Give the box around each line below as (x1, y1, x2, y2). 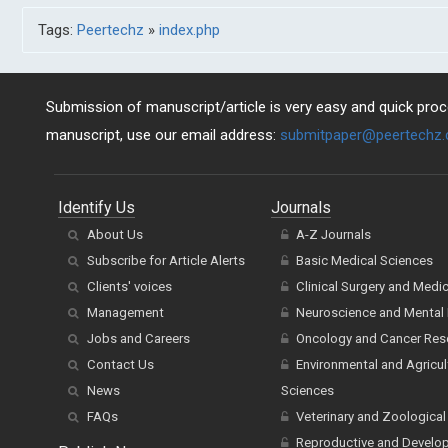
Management (87, 305, 164, 320)
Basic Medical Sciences (295, 253, 433, 268)
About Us (87, 227, 143, 242)
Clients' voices (87, 279, 172, 294)
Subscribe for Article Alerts (87, 253, 245, 268)
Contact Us (87, 357, 154, 372)
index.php (159, 21, 220, 39)
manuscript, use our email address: (46, 126, 280, 144)
